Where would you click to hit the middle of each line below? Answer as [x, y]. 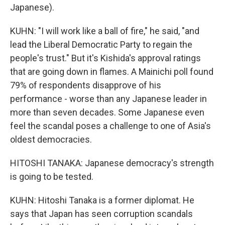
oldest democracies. [51, 139]
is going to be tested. [52, 177]
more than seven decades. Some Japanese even [107, 112]
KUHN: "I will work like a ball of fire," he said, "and [105, 31]
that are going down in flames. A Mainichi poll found [112, 72]
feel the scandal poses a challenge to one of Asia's [110, 126]
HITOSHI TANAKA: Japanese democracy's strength [112, 163]
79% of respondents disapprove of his [86, 85]
